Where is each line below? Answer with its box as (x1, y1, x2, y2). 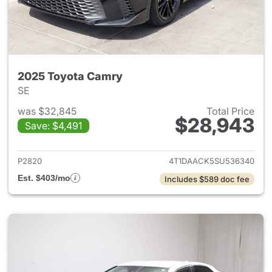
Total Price (206, 105, 254, 117)
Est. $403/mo (18, 173, 70, 183)
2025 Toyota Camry (18, 70, 123, 83)
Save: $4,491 (25, 120, 82, 132)
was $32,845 (18, 105, 76, 117)
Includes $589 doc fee (165, 174, 250, 184)
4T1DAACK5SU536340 (169, 156, 254, 166)
